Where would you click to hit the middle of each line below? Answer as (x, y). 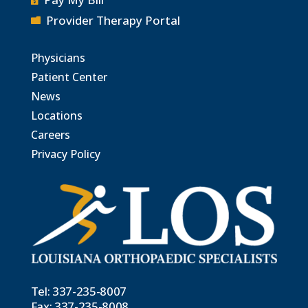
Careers (50, 134)
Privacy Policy (65, 154)
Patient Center (69, 77)
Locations (56, 115)
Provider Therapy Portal (113, 20)
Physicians (58, 57)
